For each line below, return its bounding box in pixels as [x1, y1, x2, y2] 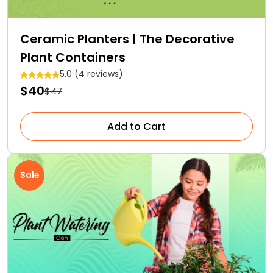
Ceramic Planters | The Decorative [20, 30, 235, 48]
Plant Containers [20, 49, 126, 66]
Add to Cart [107, 119, 166, 134]
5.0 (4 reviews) [60, 68, 123, 80]
